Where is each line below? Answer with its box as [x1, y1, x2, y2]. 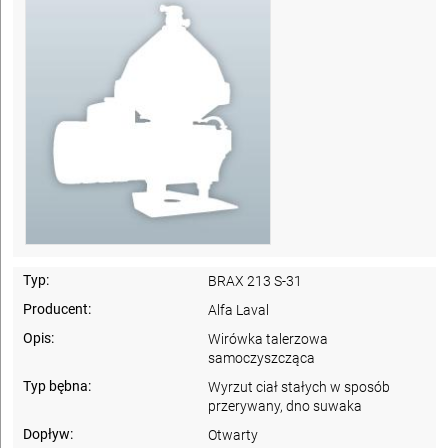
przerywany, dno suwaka [208, 397, 363, 414]
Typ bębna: [23, 377, 91, 394]
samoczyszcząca [208, 349, 316, 366]
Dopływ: [23, 425, 73, 442]
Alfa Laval [208, 301, 270, 318]
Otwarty [208, 426, 259, 443]
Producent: [23, 300, 91, 317]
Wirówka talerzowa [208, 330, 329, 347]
